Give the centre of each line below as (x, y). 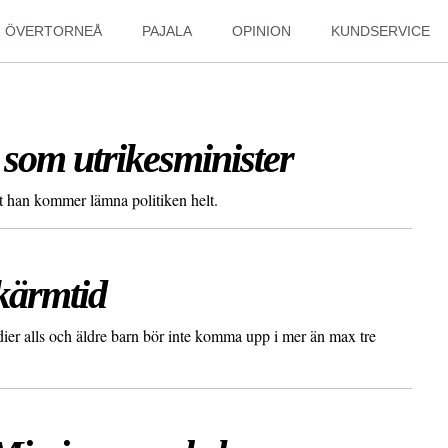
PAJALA (167, 31)
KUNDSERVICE (381, 31)
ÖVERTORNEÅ (54, 31)
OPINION (262, 31)
